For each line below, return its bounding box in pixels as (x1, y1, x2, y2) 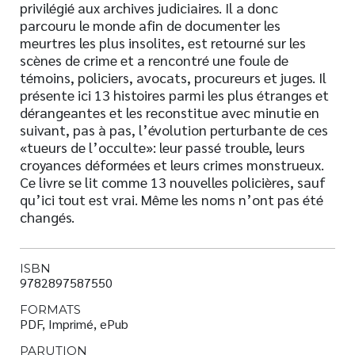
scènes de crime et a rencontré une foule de (20, 51, 288, 70)
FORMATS (20, 302, 81, 318)
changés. (20, 208, 74, 227)
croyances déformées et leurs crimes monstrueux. (20, 155, 324, 174)
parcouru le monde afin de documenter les (20, 16, 281, 35)
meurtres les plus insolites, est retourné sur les (20, 33, 306, 52)
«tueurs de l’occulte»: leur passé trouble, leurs (20, 138, 305, 157)
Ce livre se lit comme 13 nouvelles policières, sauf (20, 173, 326, 192)
